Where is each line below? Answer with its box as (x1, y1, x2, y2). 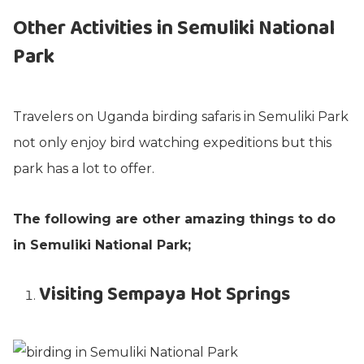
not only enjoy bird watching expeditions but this (13, 135, 331, 150)
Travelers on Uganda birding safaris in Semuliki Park (13, 109, 349, 124)
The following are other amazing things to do (13, 211, 336, 227)
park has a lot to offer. (13, 161, 154, 176)
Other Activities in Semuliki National (13, 12, 335, 45)
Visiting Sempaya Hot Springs (39, 279, 290, 310)
